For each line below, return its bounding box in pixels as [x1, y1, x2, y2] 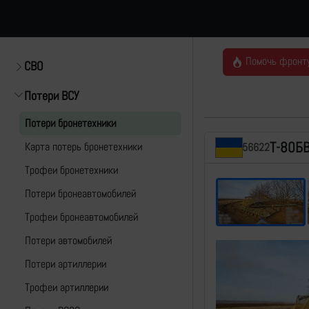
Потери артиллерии [25, 257, 106, 271]
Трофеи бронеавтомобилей [25, 210, 138, 224]
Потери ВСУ [24, 88, 79, 103]
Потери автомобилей [25, 233, 112, 248]
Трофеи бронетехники [25, 163, 118, 177]
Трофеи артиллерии [25, 280, 108, 295]
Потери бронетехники [25, 116, 116, 130]
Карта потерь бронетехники [25, 139, 142, 154]
